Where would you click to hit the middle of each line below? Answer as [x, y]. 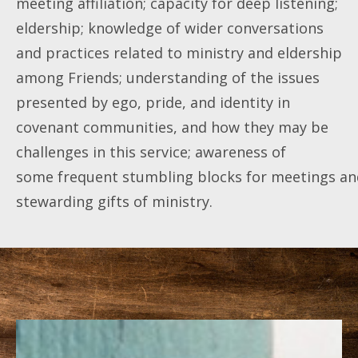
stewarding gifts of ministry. [114, 201]
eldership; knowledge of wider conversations [170, 28]
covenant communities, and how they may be [172, 127]
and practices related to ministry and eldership [179, 52]
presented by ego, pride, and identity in [153, 102]
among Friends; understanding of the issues [168, 77]
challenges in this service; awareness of [151, 151]
